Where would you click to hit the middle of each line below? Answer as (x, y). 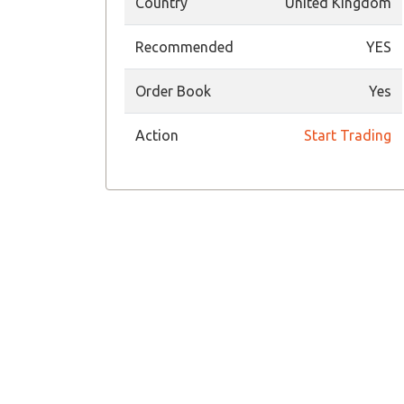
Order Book (173, 91)
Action (157, 135)
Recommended (184, 47)
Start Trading (348, 135)
